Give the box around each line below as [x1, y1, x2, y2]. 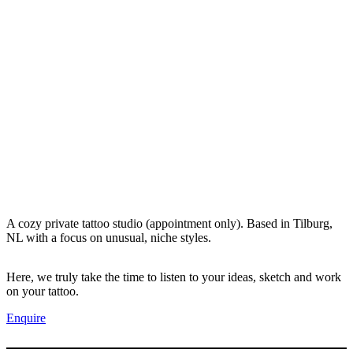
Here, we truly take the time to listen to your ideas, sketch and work [6, 269, 341, 284]
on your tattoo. [6, 284, 79, 298]
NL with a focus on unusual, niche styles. [6, 230, 211, 244]
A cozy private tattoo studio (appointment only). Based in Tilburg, [6, 216, 333, 230]
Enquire [6, 310, 46, 325]
